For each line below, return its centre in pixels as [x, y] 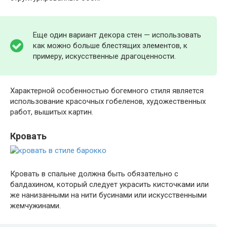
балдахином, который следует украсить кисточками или [109, 184]
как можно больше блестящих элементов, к [110, 45]
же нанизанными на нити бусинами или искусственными [108, 195]
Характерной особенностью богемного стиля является [107, 90]
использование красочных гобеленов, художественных [108, 101]
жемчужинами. [35, 205]
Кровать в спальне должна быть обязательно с [94, 174]
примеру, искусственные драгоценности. [104, 56]
